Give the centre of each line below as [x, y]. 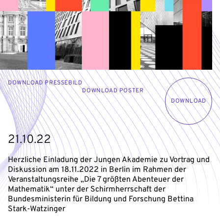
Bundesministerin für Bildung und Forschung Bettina [101, 199]
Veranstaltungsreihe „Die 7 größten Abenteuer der [96, 179]
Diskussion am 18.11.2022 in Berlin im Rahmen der [97, 170]
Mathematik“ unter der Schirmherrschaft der [87, 189]
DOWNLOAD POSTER [113, 91]
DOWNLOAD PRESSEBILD [45, 83]
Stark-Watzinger [37, 209]
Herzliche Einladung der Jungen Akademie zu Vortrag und [109, 160]
